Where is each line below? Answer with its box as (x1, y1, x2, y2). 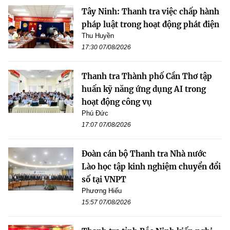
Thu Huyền (82, 31, 114, 40)
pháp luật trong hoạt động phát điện (82, 19, 219, 29)
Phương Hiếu (82, 186, 122, 195)
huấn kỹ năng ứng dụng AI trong (82, 84, 206, 94)
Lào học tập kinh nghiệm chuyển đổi (82, 161, 221, 171)
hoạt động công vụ (82, 97, 152, 107)
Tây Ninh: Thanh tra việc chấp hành (82, 6, 219, 16)
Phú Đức (82, 109, 108, 117)
